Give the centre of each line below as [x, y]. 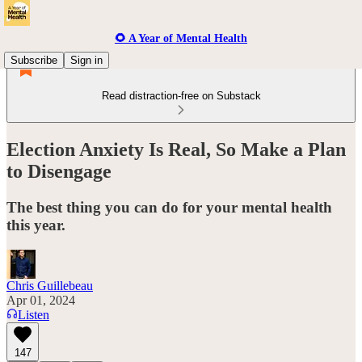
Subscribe [34, 60]
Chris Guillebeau [50, 285]
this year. [36, 225]
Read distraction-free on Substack [181, 96]
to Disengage [59, 171]
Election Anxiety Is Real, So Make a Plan [176, 149]
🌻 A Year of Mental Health [181, 38]
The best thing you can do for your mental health [169, 207]
